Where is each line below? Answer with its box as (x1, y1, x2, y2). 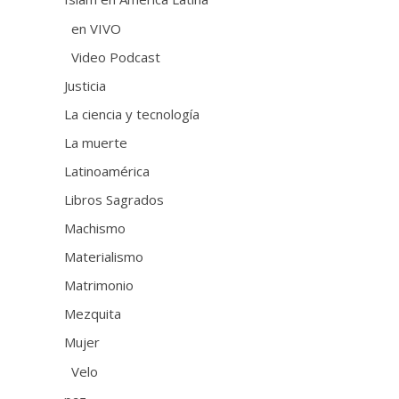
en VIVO (71, 19, 122, 37)
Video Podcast (71, 47, 161, 66)
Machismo (64, 218, 126, 237)
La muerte (64, 133, 128, 151)
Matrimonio (64, 275, 134, 294)
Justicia (64, 76, 107, 94)
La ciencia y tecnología (64, 104, 200, 123)
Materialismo (64, 247, 144, 265)
